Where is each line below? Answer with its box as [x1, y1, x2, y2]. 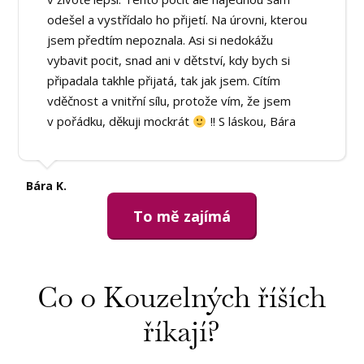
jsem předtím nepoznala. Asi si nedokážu [47, 32, 274, 49]
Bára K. [26, 177, 67, 193]
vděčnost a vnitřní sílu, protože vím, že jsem [47, 93, 292, 110]
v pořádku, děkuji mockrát [47, 113, 193, 130]
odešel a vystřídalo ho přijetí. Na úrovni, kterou [47, 11, 308, 28]
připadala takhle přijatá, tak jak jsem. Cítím [47, 72, 281, 89]
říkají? [142, 313, 220, 350]
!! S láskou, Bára [206, 113, 296, 130]
